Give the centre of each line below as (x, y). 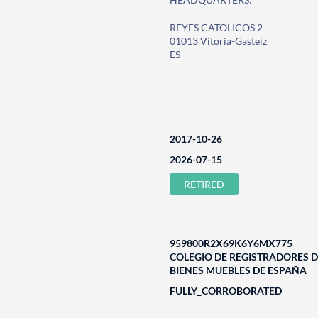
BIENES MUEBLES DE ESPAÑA (238, 270)
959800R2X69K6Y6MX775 (231, 243)
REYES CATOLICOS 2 (216, 27)
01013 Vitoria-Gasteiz (218, 41)
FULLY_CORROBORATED (225, 291)
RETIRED (204, 184)
